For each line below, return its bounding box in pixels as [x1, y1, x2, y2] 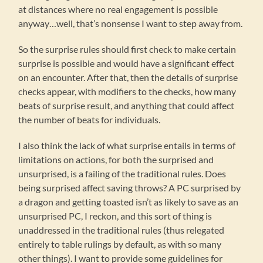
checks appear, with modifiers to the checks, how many [18, 86, 237, 97]
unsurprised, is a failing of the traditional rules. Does [18, 168, 227, 180]
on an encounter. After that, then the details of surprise [18, 72, 238, 83]
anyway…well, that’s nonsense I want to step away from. [18, 18, 243, 29]
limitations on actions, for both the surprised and [18, 154, 214, 166]
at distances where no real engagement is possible [18, 4, 218, 15]
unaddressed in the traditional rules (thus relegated [18, 224, 225, 236]
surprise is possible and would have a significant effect [18, 58, 235, 69]
